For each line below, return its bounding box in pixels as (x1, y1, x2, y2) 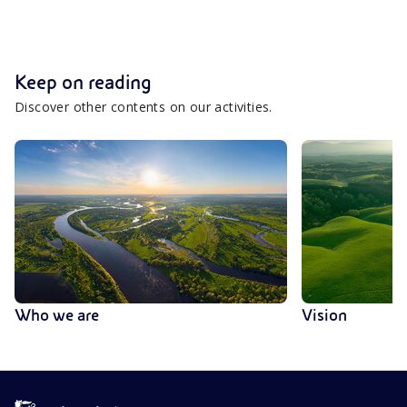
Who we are (15, 305, 99, 324)
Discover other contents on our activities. (15, 97, 273, 115)
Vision (302, 305, 347, 324)
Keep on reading (15, 71, 152, 94)
